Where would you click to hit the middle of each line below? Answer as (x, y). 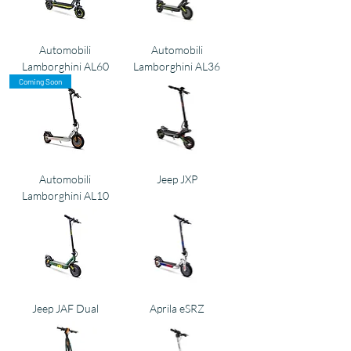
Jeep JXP (177, 179)
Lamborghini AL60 (65, 66)
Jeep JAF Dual (65, 308)
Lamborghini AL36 (177, 66)
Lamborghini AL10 (65, 195)
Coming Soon (40, 81)
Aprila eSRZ (177, 308)
